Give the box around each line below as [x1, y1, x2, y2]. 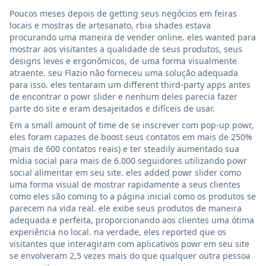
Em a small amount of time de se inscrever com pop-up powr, [9, 119, 254, 131]
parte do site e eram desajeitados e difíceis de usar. [9, 102, 215, 114]
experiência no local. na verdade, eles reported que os [9, 226, 226, 237]
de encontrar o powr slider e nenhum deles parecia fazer [9, 90, 237, 102]
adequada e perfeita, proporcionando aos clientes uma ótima [9, 214, 254, 226]
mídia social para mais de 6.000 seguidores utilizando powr [9, 154, 247, 166]
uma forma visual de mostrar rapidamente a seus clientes [9, 178, 240, 190]
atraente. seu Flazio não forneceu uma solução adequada [9, 66, 238, 78]
